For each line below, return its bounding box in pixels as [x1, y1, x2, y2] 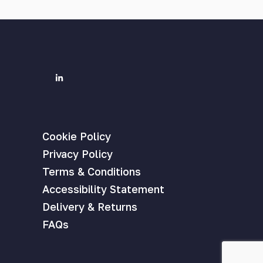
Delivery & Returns [42, 200, 137, 213]
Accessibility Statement [42, 182, 164, 195]
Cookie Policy [42, 129, 111, 143]
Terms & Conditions [42, 164, 141, 178]
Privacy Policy [42, 147, 113, 160]
